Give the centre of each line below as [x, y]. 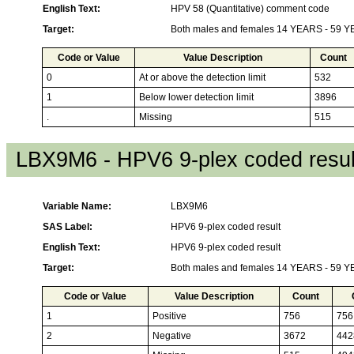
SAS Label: [68, 226]
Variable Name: [77, 206]
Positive [169, 316]
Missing [156, 117]
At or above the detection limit [202, 77]
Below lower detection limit [196, 97]
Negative [172, 335]
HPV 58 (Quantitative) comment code [250, 8]
